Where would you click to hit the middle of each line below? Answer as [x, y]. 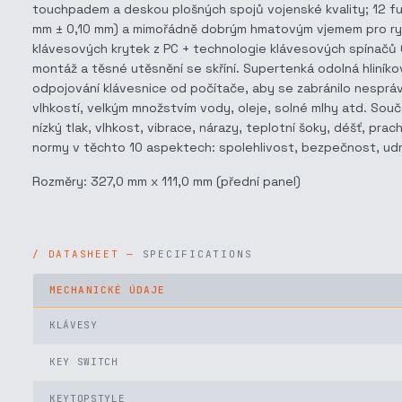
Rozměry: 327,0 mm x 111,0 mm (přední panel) [166, 181]
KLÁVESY [74, 325]
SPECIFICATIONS [197, 254]
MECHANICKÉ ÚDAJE [108, 290]
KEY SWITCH [84, 362]
